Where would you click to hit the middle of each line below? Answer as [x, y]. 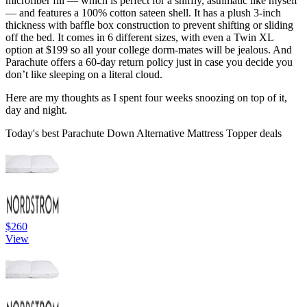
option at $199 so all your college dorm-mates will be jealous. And [149, 50]
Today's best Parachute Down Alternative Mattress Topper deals [144, 134]
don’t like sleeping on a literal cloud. [84, 75]
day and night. [36, 110]
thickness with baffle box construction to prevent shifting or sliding [149, 25]
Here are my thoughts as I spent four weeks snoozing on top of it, [146, 98]
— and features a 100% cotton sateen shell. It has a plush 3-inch [143, 13]
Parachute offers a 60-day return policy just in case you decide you [149, 62]
